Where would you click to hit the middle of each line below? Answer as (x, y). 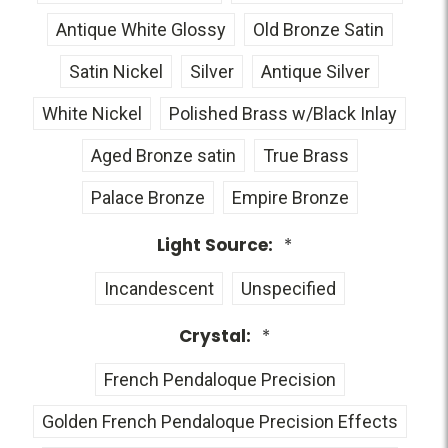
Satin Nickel (116, 71)
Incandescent (158, 288)
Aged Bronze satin (163, 155)
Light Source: (216, 244)
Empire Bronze (290, 197)
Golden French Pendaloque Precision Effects (219, 421)
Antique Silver (315, 71)
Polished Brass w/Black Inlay (283, 113)
